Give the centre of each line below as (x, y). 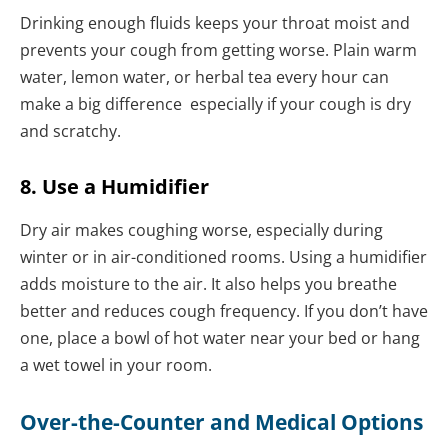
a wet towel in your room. (116, 364)
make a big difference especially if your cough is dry (215, 103)
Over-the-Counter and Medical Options (221, 422)
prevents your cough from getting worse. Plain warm (218, 49)
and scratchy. (70, 130)
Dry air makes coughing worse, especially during (201, 229)
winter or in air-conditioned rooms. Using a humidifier (223, 256)
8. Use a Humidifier (114, 186)
